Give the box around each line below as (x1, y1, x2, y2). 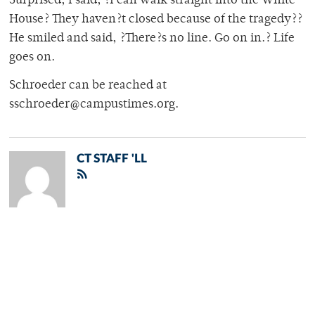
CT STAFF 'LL (77, 153, 147, 165)
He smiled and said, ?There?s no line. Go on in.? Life (9, 32, 295, 46)
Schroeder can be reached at (9, 79, 167, 93)
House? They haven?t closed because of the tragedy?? (9, 13, 302, 27)
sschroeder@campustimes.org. (9, 98, 179, 112)
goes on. (9, 51, 55, 65)
